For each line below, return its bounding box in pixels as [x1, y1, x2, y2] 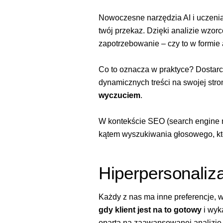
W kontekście [99, 117, 148, 126]
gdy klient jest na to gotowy [99, 205, 202, 214]
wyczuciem [99, 91, 140, 100]
